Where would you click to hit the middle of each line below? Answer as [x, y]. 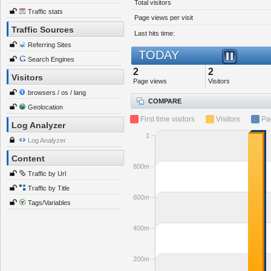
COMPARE [164, 101]
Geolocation [45, 107]
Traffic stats [45, 11]
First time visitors [168, 119]
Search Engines [51, 59]
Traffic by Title [49, 188]
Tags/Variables [49, 203]
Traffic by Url [47, 174]
